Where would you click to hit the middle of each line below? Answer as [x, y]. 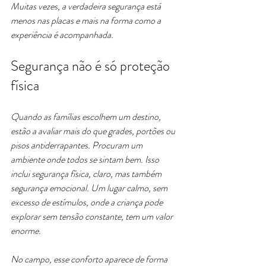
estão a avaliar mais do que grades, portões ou [94, 131]
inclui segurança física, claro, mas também [87, 174]
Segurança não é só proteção [92, 66]
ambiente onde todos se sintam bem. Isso [86, 159]
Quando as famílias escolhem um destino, [87, 117]
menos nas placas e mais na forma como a [87, 20]
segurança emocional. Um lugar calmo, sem [90, 188]
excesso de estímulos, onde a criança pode [88, 202]
